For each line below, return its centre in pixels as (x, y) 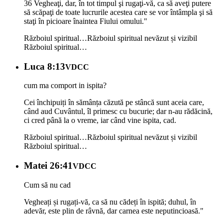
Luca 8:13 (45, 66)
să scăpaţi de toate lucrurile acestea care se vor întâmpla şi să (118, 12)
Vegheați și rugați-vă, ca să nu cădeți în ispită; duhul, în (110, 202)
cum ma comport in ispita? (65, 86)
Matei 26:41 (48, 166)
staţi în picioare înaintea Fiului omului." (86, 21)
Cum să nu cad (47, 185)
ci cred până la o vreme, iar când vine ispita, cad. (100, 120)
